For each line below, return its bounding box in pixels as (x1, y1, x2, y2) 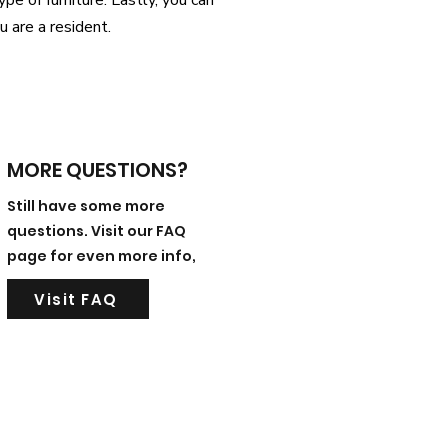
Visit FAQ (34, 288, 118, 310)
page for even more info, (7, 246, 196, 266)
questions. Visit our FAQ (7, 221, 186, 241)
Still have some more (7, 196, 165, 216)
